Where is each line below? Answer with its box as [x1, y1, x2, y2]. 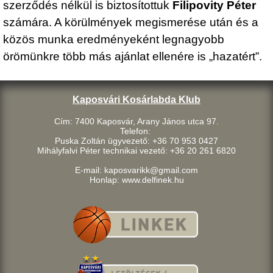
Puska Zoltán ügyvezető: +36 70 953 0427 [55, 135, 218, 146]
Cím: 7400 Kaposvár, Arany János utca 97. [54, 116, 219, 126]
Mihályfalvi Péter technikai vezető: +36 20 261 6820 [37, 145, 236, 155]
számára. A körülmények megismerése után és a [3, 16, 258, 29]
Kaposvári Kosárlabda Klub [73, 94, 200, 105]
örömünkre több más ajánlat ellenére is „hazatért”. [3, 50, 262, 63]
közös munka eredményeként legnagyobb [3, 33, 224, 46]
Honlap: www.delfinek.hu [89, 174, 184, 185]
